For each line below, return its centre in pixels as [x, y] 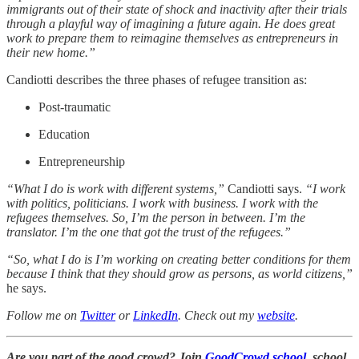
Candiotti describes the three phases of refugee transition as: [157, 79]
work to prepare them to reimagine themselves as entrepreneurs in [172, 38]
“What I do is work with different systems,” [115, 188]
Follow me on [43, 315]
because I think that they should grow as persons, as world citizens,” [179, 273]
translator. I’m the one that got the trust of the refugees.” [149, 232]
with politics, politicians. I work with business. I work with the [162, 203]
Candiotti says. [265, 188]
